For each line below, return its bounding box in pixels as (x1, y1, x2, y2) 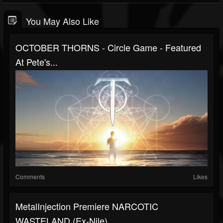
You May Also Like (26, 14, 99, 27)
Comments (15, 172, 45, 181)
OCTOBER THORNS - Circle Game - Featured (15, 41, 201, 54)
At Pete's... (15, 55, 58, 68)
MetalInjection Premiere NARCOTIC (15, 200, 158, 213)
